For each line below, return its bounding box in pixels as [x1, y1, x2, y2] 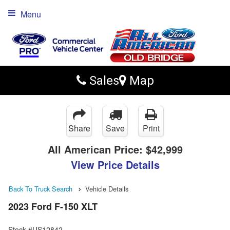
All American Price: [47, 142, 146, 157]
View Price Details [70, 157, 160, 172]
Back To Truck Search [9, 184, 72, 194]
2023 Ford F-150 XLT [8, 200, 98, 214]
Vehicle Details [85, 184, 128, 194]
